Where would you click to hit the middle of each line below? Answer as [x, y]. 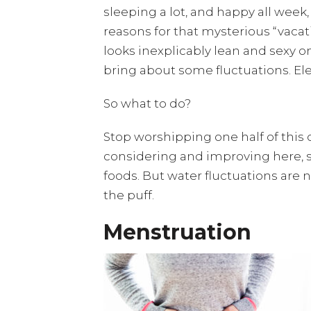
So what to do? [147, 103]
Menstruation [177, 232]
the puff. [129, 195]
